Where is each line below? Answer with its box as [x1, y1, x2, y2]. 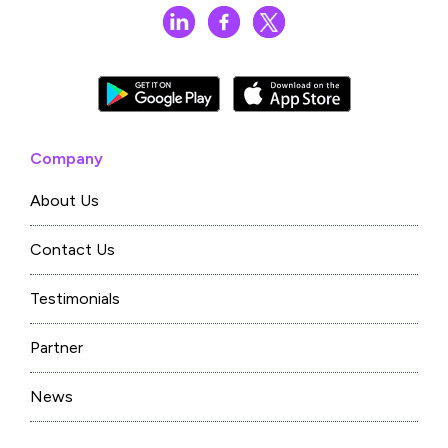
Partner [30, 338, 83, 358]
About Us [30, 191, 99, 211]
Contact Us [30, 240, 115, 260]
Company [30, 149, 103, 169]
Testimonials [30, 289, 120, 309]
